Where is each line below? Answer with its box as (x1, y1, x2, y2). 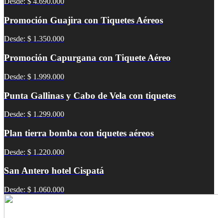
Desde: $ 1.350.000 (4, 35, 64, 43)
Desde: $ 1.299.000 (4, 110, 64, 119)
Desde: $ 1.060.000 (4, 185, 64, 194)
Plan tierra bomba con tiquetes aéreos (4, 128, 154, 138)
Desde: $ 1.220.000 (4, 147, 64, 156)
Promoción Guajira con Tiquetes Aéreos (4, 15, 163, 25)
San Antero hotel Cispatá (4, 165, 104, 176)
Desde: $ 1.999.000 (4, 72, 64, 81)
